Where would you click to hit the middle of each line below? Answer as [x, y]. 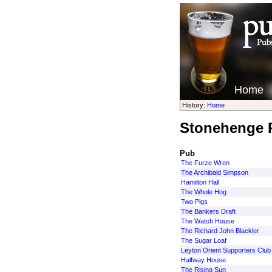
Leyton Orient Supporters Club [226, 250]
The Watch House [207, 221]
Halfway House [203, 260]
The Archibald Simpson [214, 172]
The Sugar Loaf [203, 240]
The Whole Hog [203, 192]
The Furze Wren [205, 163]
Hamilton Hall [200, 182]
